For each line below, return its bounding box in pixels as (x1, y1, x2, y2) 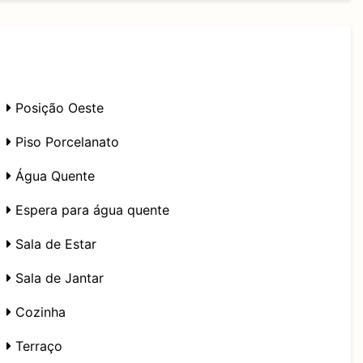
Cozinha (11, 304, 66, 320)
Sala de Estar (11, 236, 96, 252)
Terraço (11, 338, 62, 354)
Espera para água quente (11, 202, 169, 218)
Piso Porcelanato (11, 134, 119, 150)
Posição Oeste (11, 100, 104, 116)
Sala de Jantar (11, 270, 104, 286)
